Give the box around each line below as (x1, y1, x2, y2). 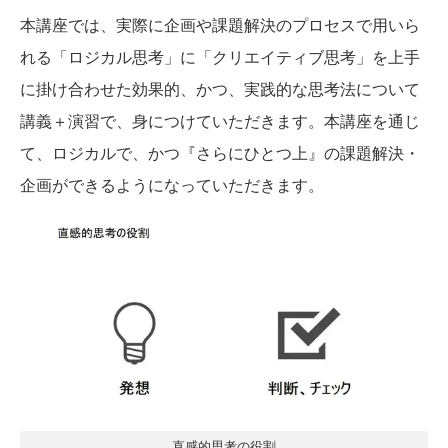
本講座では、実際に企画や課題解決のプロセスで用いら (20, 13, 420, 37)
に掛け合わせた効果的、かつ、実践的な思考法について (20, 77, 420, 101)
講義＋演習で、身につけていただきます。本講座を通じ (20, 109, 420, 133)
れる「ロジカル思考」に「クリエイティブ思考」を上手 (20, 45, 420, 69)
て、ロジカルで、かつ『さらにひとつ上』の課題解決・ (20, 141, 420, 165)
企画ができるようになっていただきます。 (20, 173, 324, 197)
